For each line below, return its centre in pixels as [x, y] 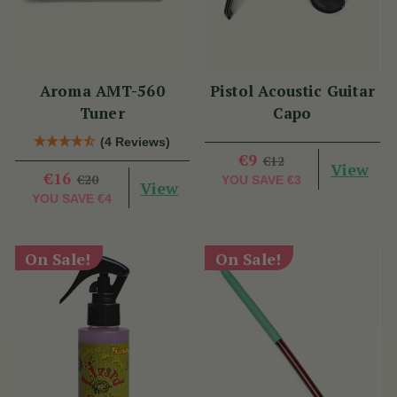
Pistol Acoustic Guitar [292, 91]
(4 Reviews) [136, 142]
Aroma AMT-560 [102, 91]
